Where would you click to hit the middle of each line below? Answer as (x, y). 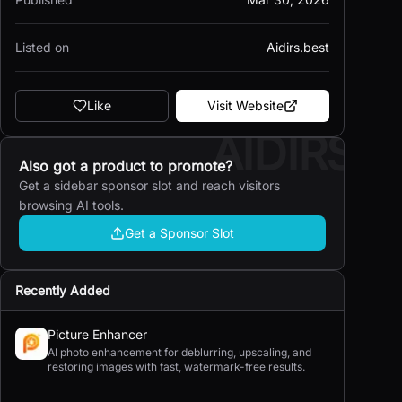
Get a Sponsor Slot (179, 233)
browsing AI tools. (71, 205)
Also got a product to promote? (126, 166)
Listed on (42, 47)
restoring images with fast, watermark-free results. (176, 367)
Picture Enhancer (97, 334)
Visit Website (245, 105)
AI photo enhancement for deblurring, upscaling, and (179, 352)
